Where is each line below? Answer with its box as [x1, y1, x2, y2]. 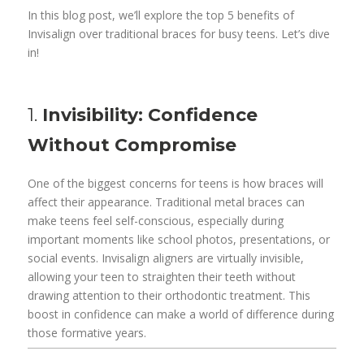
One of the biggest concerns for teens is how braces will [28, 175, 324, 191]
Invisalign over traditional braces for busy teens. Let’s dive [28, 25, 331, 41]
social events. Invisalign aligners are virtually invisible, [28, 249, 305, 266]
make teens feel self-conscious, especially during [28, 212, 284, 228]
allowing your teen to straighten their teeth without [28, 268, 297, 284]
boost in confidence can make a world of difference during [28, 305, 335, 322]
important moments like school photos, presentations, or [28, 231, 331, 247]
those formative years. [28, 324, 147, 340]
